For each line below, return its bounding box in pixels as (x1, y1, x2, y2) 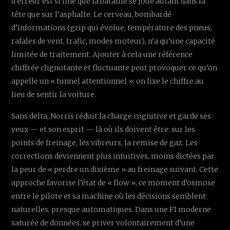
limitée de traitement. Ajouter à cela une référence (11, 49, 193, 59)
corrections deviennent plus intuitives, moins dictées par (11, 151, 215, 161)
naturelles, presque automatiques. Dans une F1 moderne (11, 204, 212, 214)
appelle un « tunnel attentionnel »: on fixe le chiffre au (11, 76, 204, 86)
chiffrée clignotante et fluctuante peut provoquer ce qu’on (11, 63, 218, 72)
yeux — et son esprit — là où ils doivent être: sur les (11, 124, 196, 134)
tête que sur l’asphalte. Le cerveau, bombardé (11, 9, 172, 19)
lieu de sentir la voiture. (11, 89, 97, 99)
